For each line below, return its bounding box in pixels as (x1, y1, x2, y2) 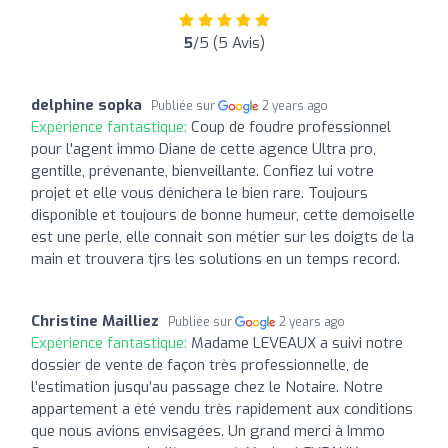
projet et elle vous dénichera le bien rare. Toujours (31, 182, 368, 203)
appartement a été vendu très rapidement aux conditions (31, 398, 413, 419)
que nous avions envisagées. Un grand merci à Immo (31, 420, 385, 441)
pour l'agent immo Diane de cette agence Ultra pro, (31, 138, 376, 159)
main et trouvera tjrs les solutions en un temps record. (31, 248, 400, 269)
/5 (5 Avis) (192, 32, 265, 53)
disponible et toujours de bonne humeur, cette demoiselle (31, 204, 415, 225)
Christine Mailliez (31, 310, 159, 331)
